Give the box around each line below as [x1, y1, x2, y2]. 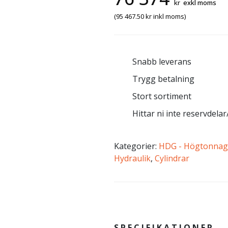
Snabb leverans [132, 56, 191, 67]
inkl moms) [153, 12, 186, 21]
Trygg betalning [132, 73, 194, 84]
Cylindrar [155, 153, 189, 164]
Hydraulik [114, 153, 151, 164]
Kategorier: [114, 140, 159, 152]
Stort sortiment [132, 91, 191, 102]
